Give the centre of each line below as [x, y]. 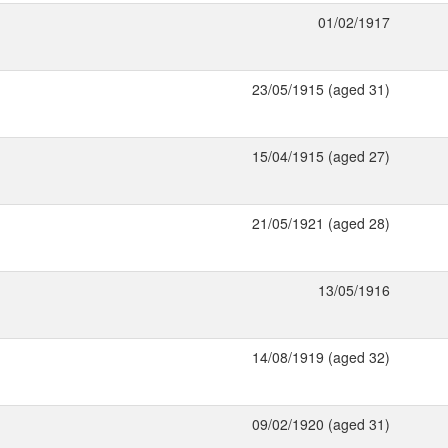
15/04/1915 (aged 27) [321, 156]
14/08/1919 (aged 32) [321, 357]
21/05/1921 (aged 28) [321, 223]
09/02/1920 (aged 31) [321, 424]
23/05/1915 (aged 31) [321, 89]
